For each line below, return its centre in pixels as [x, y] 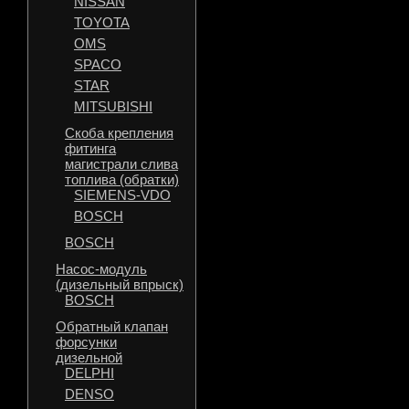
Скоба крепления [119, 133]
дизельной [89, 357]
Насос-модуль [101, 269]
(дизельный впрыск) [120, 284]
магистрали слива [121, 164]
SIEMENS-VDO [122, 195]
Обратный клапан [112, 326]
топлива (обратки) [122, 179]
